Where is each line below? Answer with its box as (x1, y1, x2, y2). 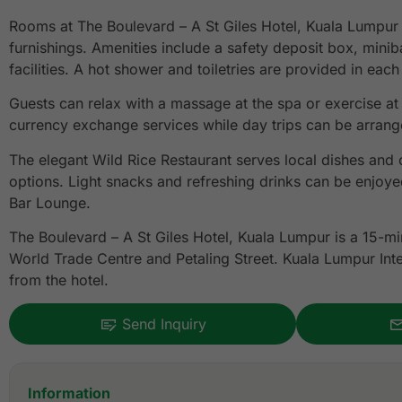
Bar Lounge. (9, 193, 91, 212)
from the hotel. (9, 270, 113, 289)
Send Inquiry (121, 315, 206, 334)
